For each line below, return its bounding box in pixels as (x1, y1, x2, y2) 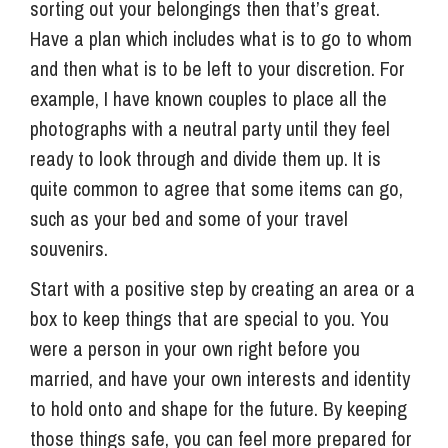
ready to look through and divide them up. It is (30, 144, 381, 172)
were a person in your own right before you (30, 334, 360, 362)
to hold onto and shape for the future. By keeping (30, 394, 407, 422)
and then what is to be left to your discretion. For (30, 54, 405, 82)
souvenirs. (30, 234, 108, 262)
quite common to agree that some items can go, (30, 174, 403, 202)
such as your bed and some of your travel (30, 204, 348, 232)
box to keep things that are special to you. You (30, 304, 389, 332)
